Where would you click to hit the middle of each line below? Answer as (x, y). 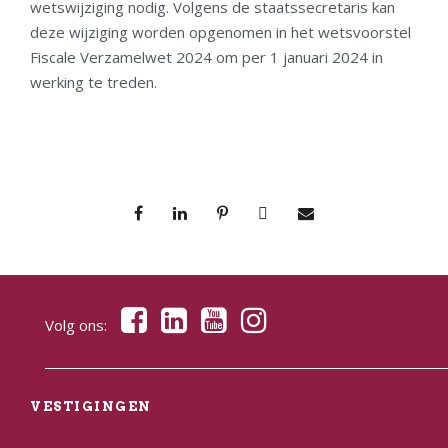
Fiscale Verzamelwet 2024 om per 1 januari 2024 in (206, 56)
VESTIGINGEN (91, 406)
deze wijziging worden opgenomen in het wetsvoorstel (220, 31)
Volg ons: (78, 324)
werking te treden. (93, 81)
